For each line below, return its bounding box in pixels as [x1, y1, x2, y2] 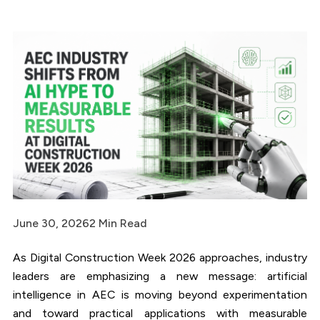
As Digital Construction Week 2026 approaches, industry [12, 250, 308, 264]
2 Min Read [89, 216, 147, 231]
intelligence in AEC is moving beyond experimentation [12, 287, 308, 301]
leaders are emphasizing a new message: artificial [12, 269, 308, 283]
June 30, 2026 [12, 216, 89, 231]
